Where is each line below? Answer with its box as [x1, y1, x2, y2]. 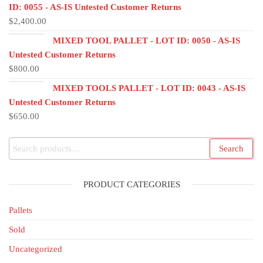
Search [219, 143, 244, 153]
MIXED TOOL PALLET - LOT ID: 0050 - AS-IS [53, 35, 240, 45]
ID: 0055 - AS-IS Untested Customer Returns [9, 2, 181, 12]
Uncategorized [9, 244, 62, 254]
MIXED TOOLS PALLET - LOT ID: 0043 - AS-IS [53, 83, 245, 93]
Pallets [9, 205, 32, 215]
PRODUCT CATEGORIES [83, 179, 180, 189]
